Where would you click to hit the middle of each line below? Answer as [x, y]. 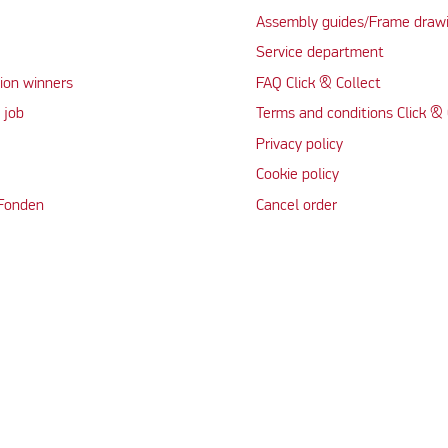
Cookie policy [297, 175]
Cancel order [296, 205]
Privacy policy [299, 144]
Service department [319, 53]
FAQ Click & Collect [318, 83]
